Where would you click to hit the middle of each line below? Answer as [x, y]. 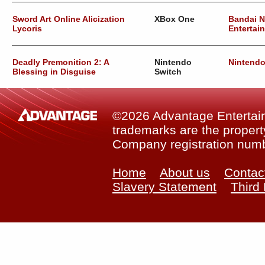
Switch [168, 72]
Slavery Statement [164, 187]
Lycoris [27, 28]
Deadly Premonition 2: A [61, 62]
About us [185, 172]
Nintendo [173, 62]
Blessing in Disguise [54, 72]
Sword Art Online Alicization [69, 19]
